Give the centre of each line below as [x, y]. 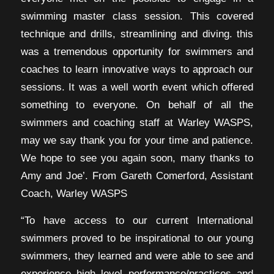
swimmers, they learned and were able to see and [137, 255]
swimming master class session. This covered [137, 16]
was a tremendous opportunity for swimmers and [137, 51]
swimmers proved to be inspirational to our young [137, 238]
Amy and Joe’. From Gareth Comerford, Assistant [137, 175]
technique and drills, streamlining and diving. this [137, 33]
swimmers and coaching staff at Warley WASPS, [137, 122]
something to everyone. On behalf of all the [137, 104]
